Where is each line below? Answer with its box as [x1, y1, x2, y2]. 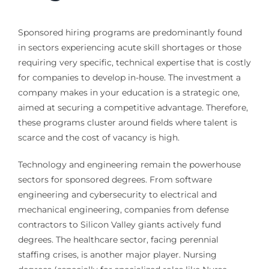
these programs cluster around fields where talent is [17, 117, 237, 128]
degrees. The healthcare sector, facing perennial [17, 234, 219, 246]
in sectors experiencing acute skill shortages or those [17, 42, 241, 53]
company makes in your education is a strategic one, [17, 87, 240, 98]
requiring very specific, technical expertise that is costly [17, 57, 251, 68]
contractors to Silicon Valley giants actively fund [17, 219, 221, 231]
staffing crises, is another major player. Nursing [17, 249, 217, 261]
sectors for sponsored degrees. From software [17, 174, 212, 186]
